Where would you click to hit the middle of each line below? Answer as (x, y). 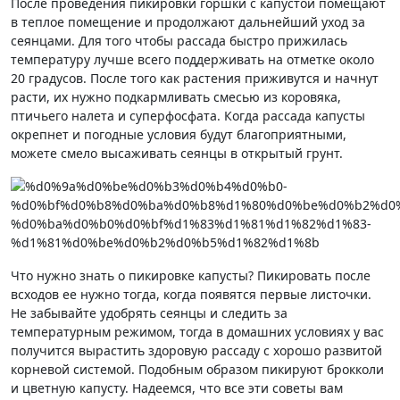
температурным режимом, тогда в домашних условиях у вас (197, 331)
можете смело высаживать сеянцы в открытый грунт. (177, 153)
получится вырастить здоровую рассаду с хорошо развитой (196, 350)
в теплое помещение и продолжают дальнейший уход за (188, 21)
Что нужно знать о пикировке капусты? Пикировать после (191, 275)
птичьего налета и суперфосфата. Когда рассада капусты (188, 115)
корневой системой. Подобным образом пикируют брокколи (197, 369)
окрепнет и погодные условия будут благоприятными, (179, 134)
